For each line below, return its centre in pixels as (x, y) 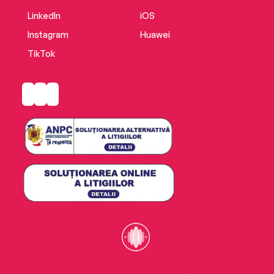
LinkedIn (44, 15)
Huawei (155, 34)
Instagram (48, 34)
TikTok (41, 53)
